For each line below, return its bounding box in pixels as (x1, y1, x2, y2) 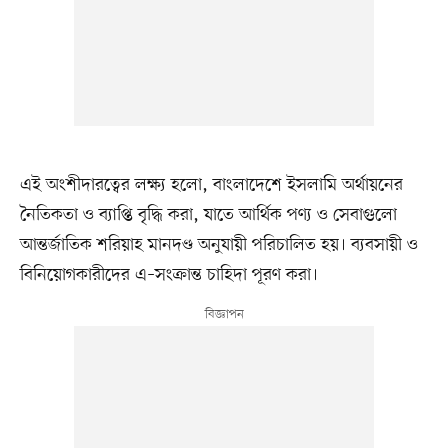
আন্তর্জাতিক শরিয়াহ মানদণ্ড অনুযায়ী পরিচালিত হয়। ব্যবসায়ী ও (19, 233, 418, 258)
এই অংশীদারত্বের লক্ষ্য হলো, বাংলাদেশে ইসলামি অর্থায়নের (19, 173, 403, 198)
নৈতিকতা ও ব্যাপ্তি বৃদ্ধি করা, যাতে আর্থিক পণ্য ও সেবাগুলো (19, 203, 397, 228)
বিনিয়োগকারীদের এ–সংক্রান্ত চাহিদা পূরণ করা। (19, 263, 318, 288)
